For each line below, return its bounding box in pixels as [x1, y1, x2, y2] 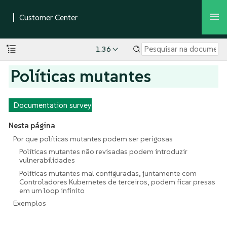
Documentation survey [13, 100, 92, 110]
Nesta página [8, 121, 55, 131]
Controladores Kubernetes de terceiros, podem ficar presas [19, 177, 216, 186]
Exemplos [13, 199, 46, 208]
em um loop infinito [19, 185, 85, 195]
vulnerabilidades [19, 156, 75, 165]
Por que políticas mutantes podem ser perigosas [13, 134, 173, 143]
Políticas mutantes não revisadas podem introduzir [19, 147, 188, 157]
